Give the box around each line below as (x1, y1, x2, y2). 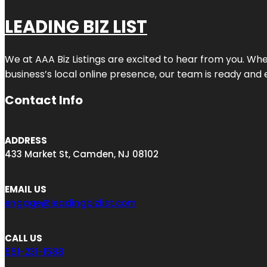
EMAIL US (5, 183, 46, 196)
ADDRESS (5, 134, 47, 147)
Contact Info (5, 92, 83, 109)
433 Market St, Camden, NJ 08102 (5, 148, 159, 161)
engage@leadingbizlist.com (5, 197, 136, 210)
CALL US (5, 232, 42, 245)
